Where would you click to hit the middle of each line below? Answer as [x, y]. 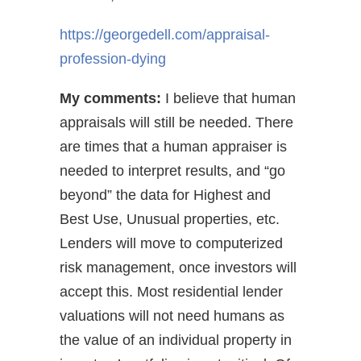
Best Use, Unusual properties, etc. [170, 220]
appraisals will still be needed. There [176, 123]
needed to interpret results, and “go [172, 171]
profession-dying [113, 59]
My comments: [110, 99]
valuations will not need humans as [172, 316]
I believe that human [228, 99]
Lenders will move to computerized [171, 244]
